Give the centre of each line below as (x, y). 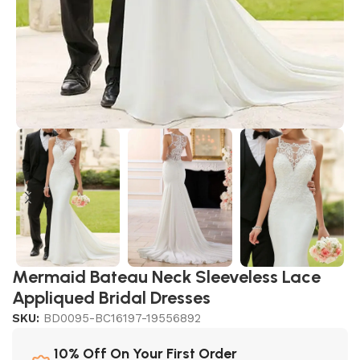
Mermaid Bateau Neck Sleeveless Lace (166, 277)
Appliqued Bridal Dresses (111, 298)
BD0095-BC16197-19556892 (122, 319)
